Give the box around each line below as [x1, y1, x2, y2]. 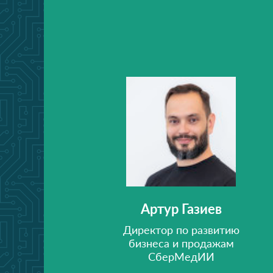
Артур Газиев [140, 200, 222, 217]
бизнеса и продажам [128, 236, 234, 250]
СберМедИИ [147, 250, 214, 263]
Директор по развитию [122, 223, 239, 236]
